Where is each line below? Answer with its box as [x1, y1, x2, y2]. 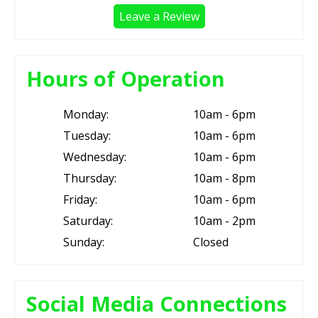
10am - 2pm [192, 213, 256, 229]
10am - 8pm [192, 170, 256, 187]
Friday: [62, 192, 97, 208]
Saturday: [62, 213, 113, 229]
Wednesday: [62, 149, 126, 165]
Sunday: [62, 234, 104, 251]
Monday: [62, 106, 109, 123]
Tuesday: [62, 128, 111, 144]
